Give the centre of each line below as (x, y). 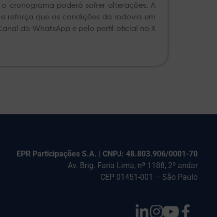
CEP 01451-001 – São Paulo (149, 177)
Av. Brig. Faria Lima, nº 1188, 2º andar (133, 165)
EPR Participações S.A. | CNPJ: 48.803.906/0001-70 (107, 154)
